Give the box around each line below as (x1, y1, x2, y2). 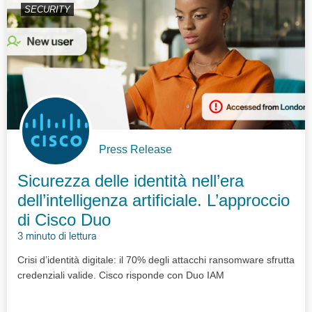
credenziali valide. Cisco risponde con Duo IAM (17, 270, 224, 281)
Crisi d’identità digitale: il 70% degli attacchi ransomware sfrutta (17, 254, 295, 266)
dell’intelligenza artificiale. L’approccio (17, 191, 290, 210)
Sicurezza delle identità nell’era (17, 171, 244, 191)
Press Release (99, 143, 172, 156)
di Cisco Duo (17, 210, 111, 230)
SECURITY (24, 3, 70, 15)
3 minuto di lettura (17, 233, 97, 242)
